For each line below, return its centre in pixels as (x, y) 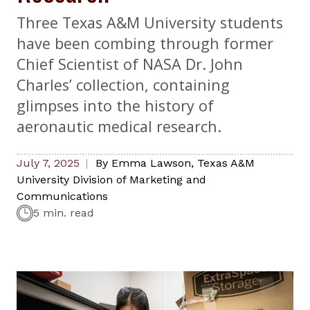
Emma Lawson (151, 163)
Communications (62, 197)
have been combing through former (145, 44)
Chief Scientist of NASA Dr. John (130, 64)
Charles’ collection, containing (123, 85)
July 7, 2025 (48, 163)
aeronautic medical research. (119, 127)
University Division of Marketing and (111, 180)
